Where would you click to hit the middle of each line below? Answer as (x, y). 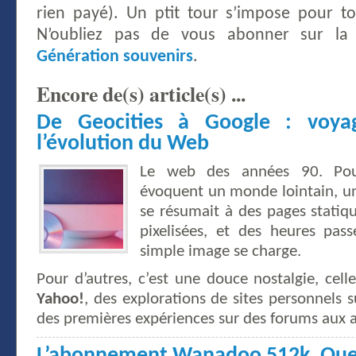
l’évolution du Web (123, 143)
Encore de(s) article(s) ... (141, 93)
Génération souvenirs (115, 56)
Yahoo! (60, 299)
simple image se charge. (221, 251)
